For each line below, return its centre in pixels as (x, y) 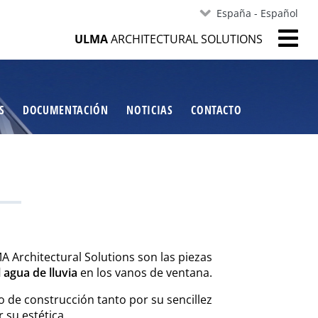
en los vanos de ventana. (144, 272)
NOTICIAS (150, 110)
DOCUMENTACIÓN (66, 110)
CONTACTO (216, 110)
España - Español (257, 13)
